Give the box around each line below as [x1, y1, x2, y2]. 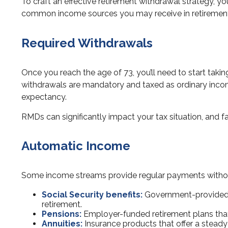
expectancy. [21, 92, 67, 102]
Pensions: [42, 209, 81, 219]
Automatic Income [21, 138, 130, 154]
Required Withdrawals [21, 35, 153, 50]
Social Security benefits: [42, 190, 142, 200]
